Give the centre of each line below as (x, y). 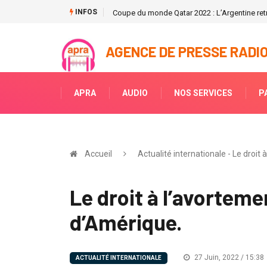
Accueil (98, 154)
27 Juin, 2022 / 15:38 (228, 258)
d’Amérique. (126, 222)
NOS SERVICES (203, 93)
